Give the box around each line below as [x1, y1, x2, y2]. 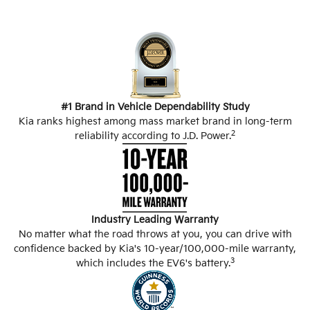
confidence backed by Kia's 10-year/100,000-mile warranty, [14, 243, 296, 255]
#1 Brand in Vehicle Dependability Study [60, 101, 250, 113]
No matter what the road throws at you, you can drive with [18, 228, 292, 241]
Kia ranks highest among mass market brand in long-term [18, 116, 292, 128]
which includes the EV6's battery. [75, 257, 230, 270]
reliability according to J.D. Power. [75, 130, 231, 143]
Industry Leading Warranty [91, 214, 219, 226]
